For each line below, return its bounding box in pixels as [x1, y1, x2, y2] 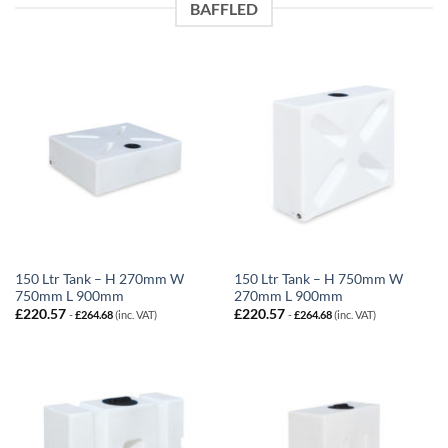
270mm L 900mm [233, 287, 343, 304]
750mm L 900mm [14, 287, 124, 304]
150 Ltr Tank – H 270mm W [14, 270, 184, 287]
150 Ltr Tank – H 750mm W [233, 270, 403, 287]
